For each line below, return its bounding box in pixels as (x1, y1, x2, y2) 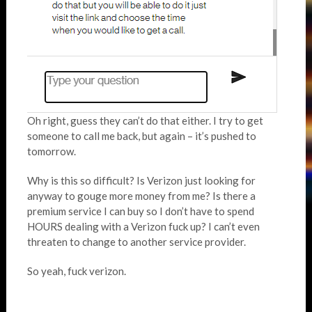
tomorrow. (26, 145, 76, 158)
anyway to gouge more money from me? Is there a (26, 189, 256, 203)
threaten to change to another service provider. (26, 235, 246, 249)
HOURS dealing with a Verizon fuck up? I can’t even (26, 220, 260, 233)
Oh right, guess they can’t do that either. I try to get (26, 114, 263, 127)
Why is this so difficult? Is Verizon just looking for (26, 174, 256, 187)
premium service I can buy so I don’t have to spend (26, 205, 254, 218)
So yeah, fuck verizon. (26, 265, 126, 278)
